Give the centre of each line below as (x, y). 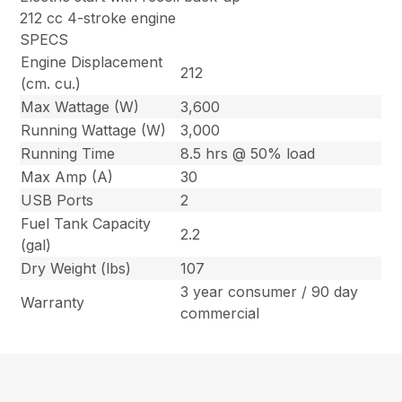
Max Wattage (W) (80, 106)
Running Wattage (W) (94, 130)
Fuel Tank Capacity (86, 223)
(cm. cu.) (51, 83)
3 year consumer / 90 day (270, 291)
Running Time (68, 153)
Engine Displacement (92, 61)
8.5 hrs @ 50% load (248, 153)
